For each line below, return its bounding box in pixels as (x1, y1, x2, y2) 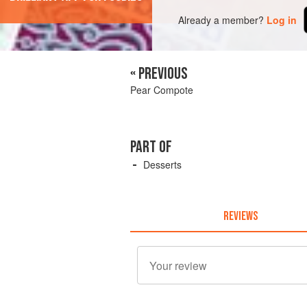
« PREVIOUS (130, 64, 188, 84)
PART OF (130, 137, 172, 158)
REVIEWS (223, 208, 258, 223)
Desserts (143, 158, 182, 172)
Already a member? (178, 12, 265, 27)
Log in (267, 12, 297, 27)
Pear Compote (130, 83, 193, 97)
